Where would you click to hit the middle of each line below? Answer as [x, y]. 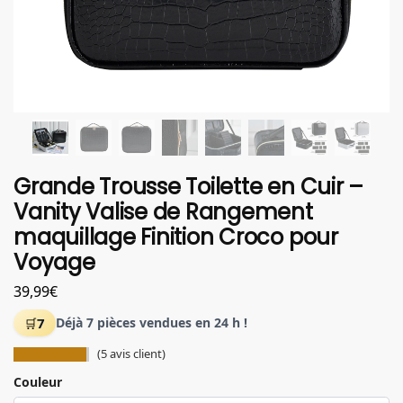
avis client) [137, 354]
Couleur [38, 382]
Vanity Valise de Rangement [163, 212]
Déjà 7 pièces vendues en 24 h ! [152, 323]
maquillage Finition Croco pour [176, 237]
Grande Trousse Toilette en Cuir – [189, 187]
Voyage [54, 262]
